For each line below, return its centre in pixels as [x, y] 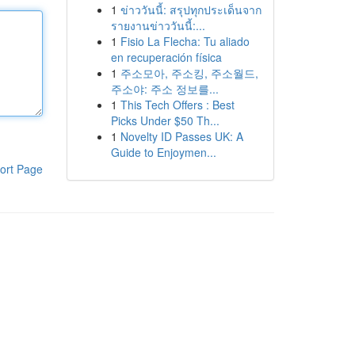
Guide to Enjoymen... [163, 152]
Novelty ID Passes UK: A [181, 136]
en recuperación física [166, 57]
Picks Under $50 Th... [165, 120]
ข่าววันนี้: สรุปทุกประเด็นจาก [191, 10]
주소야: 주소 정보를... [164, 89]
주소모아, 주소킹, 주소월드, [189, 73]
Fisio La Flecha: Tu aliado [185, 41]
